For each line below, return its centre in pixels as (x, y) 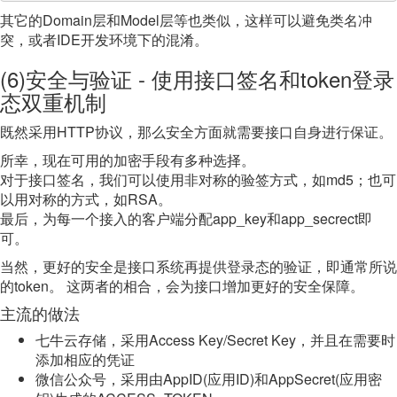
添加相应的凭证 (85, 359)
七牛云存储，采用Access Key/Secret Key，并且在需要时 (215, 340)
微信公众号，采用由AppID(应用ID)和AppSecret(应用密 (209, 379)
